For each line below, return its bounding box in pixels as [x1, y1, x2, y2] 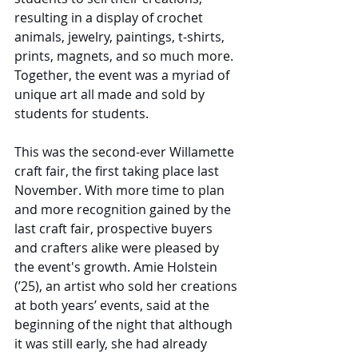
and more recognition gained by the [14, 201, 234, 219]
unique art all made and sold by [14, 86, 208, 104]
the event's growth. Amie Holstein [14, 258, 221, 276]
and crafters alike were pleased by [14, 239, 222, 257]
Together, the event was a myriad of [14, 66, 233, 85]
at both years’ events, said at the [14, 296, 213, 315]
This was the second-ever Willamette [14, 143, 237, 161]
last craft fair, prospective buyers [14, 220, 216, 238]
